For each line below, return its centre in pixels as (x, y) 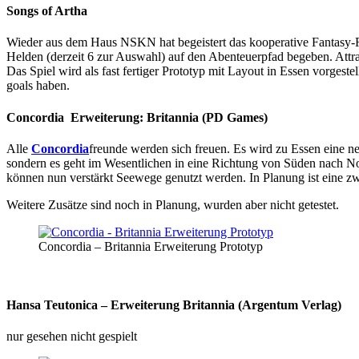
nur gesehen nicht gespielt (72, 337)
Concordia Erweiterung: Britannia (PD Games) (137, 117)
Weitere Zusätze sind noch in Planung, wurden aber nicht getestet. (173, 204)
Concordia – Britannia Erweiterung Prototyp (151, 246)
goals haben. (38, 86)
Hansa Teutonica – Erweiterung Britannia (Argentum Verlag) (174, 305)
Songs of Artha (47, 11)
